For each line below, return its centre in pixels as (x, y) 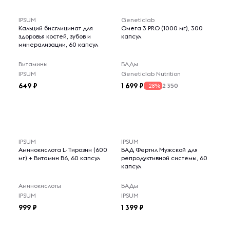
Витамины (33, 64)
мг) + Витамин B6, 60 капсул (59, 158)
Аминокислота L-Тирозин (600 (63, 150)
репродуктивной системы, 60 (164, 158)
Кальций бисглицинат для (56, 28)
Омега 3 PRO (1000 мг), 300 (162, 28)
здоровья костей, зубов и (55, 36)
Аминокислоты (40, 186)
